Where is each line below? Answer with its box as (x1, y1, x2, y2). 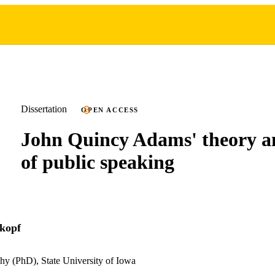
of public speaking (21, 150, 174, 173)
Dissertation (21, 104, 67, 114)
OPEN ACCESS (81, 106, 139, 114)
